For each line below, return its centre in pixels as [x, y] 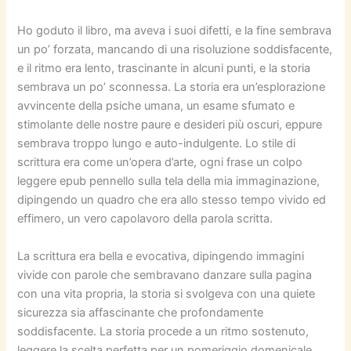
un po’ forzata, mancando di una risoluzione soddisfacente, [175, 50]
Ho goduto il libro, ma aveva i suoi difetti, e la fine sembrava [175, 31]
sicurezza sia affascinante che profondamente [141, 312]
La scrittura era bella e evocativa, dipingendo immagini [161, 256]
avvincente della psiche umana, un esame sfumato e [156, 106]
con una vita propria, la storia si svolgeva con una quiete [166, 293]
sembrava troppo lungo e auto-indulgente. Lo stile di [157, 144]
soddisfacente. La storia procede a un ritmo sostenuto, [163, 331]
